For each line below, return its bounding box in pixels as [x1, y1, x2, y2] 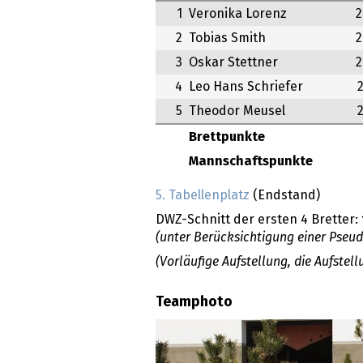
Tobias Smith [189, 32, 266, 45]
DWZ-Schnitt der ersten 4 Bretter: [156, 213, 361, 227]
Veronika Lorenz [189, 7, 287, 21]
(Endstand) [250, 189, 320, 203]
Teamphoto [156, 294, 233, 310]
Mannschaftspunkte [189, 155, 313, 169]
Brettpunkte [189, 130, 265, 144]
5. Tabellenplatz [156, 189, 250, 203]
